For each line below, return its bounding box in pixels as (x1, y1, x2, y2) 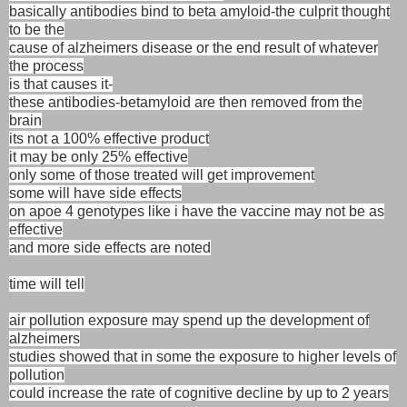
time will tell (9, 275, 84, 292)
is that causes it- (9, 75, 113, 92)
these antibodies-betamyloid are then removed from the (9, 94, 362, 110)
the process (9, 57, 84, 74)
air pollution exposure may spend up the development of (9, 312, 369, 328)
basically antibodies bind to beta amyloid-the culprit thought (9, 3, 390, 19)
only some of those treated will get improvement (9, 166, 314, 183)
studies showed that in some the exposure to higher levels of (9, 348, 396, 364)
